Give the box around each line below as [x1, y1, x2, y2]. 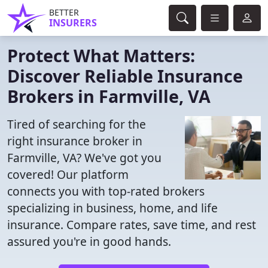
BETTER [49, 7, 79, 18]
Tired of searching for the [7, 116, 146, 132]
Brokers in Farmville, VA [7, 84, 211, 108]
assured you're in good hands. [7, 233, 171, 249]
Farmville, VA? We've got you [7, 150, 162, 166]
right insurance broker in [7, 133, 142, 149]
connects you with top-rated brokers [7, 183, 205, 199]
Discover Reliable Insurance [7, 64, 243, 87]
